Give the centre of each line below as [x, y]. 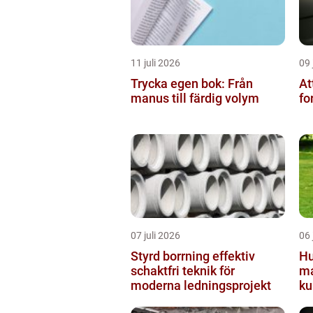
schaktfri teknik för [183, 270]
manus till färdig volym [195, 98]
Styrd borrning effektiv [172, 256]
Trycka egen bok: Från [192, 83]
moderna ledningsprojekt [201, 285]
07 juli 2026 [155, 235]
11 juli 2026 [155, 63]
